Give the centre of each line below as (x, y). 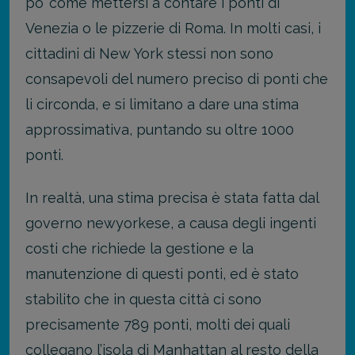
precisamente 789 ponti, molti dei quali (158, 325)
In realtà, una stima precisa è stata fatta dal (172, 198)
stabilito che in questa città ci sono (143, 300)
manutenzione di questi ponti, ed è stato (162, 274)
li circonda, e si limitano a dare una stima (162, 104)
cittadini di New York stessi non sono (149, 53)
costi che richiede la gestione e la (139, 249)
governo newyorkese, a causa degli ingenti (171, 223)
